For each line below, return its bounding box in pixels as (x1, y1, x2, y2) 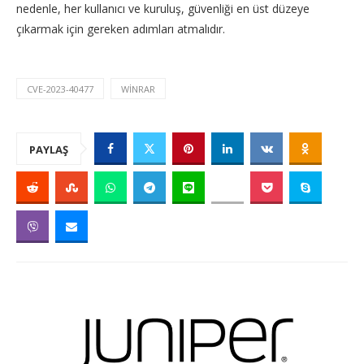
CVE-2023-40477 (27, 83, 93, 95)
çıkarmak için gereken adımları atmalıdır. (16, 21, 225, 37)
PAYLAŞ (29, 142, 68, 157)
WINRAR (121, 83, 155, 95)
